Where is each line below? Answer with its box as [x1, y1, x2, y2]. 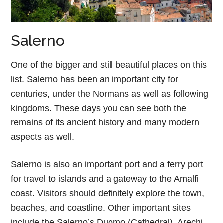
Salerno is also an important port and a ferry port [11, 159, 204, 169]
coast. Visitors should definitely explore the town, [11, 188, 205, 198]
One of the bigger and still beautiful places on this [11, 59, 207, 70]
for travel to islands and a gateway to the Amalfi [11, 173, 199, 184]
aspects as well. [11, 131, 75, 142]
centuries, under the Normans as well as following [11, 88, 209, 99]
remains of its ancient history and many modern [11, 117, 200, 127]
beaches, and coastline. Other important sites [11, 202, 191, 213]
